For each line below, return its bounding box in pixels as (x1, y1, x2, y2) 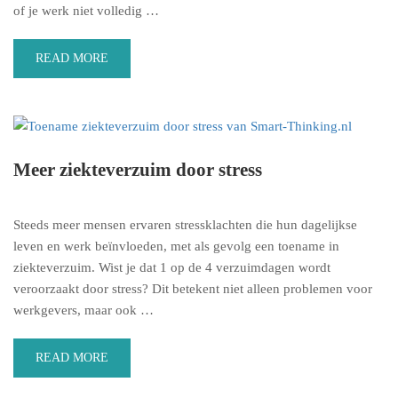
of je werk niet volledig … (13, 4, 159, 18)
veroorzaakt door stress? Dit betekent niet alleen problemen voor (13, 281, 372, 296)
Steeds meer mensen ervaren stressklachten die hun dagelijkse (13, 217, 357, 232)
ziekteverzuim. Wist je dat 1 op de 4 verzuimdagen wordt (13, 259, 330, 275)
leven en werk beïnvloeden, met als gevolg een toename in (13, 238, 339, 253)
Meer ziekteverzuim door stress (13, 158, 262, 180)
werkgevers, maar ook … (13, 302, 154, 317)
